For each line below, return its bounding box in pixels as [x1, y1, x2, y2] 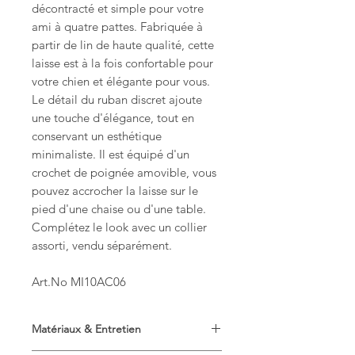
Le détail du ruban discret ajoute [32, 92, 202, 108]
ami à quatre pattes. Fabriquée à [32, 19, 203, 35]
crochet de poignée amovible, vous [32, 165, 216, 181]
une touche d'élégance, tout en [32, 110, 194, 126]
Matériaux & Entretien [32, 322, 141, 337]
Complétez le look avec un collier [32, 219, 207, 235]
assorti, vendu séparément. [32, 238, 172, 254]
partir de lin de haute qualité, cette [32, 37, 214, 53]
